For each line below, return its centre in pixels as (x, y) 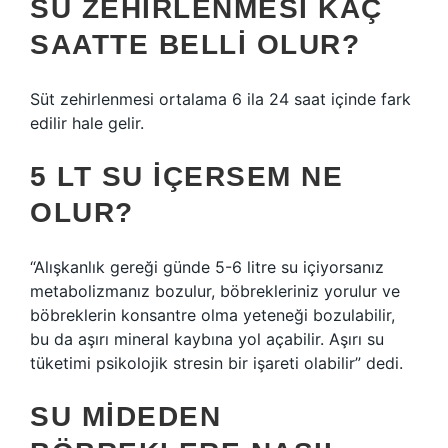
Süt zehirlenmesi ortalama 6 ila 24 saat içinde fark (220, 99)
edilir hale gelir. (87, 123)
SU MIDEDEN (125, 416)
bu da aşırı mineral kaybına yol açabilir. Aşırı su (207, 339)
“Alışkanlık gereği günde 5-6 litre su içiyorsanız (207, 267)
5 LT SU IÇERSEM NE (186, 176)
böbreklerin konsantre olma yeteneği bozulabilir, (212, 315)
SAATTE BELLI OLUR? (195, 44)
